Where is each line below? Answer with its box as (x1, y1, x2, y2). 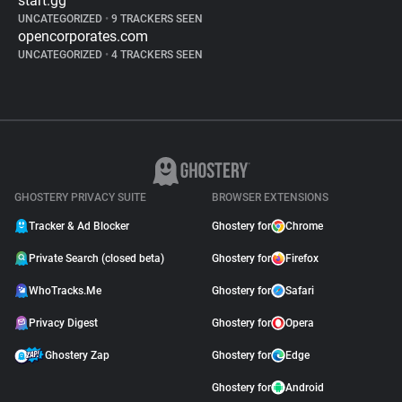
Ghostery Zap (45, 349, 109, 362)
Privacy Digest (29, 317, 98, 329)
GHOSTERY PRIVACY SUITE (14, 191, 146, 204)
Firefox (285, 252, 319, 265)
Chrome (285, 220, 323, 232)
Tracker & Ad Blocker (29, 220, 129, 232)
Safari (285, 284, 314, 297)
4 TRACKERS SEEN (109, 48, 203, 61)
